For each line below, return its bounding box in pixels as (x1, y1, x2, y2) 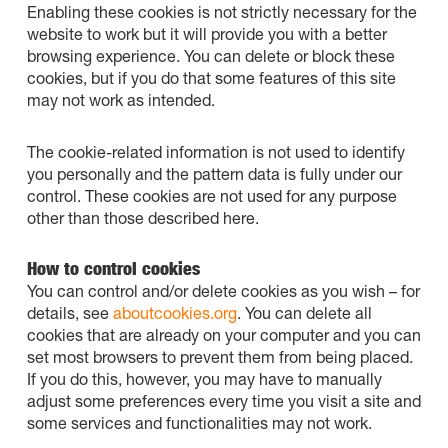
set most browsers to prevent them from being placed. (26, 347, 413, 366)
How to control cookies (26, 257, 200, 280)
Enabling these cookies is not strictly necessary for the (26, 2, 417, 21)
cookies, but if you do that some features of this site (26, 68, 396, 87)
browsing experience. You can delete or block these (26, 46, 395, 65)
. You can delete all (236, 303, 372, 322)
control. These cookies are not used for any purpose (26, 186, 397, 205)
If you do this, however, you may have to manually (26, 369, 382, 388)
